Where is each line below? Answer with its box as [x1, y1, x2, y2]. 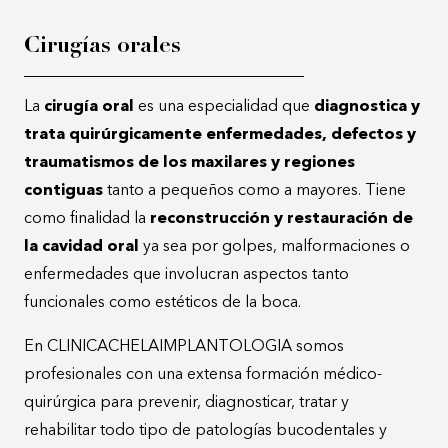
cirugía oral [40, 98, 134, 115]
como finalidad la [24, 210, 150, 227]
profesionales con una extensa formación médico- [24, 366, 382, 383]
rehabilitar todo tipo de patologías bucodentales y [24, 422, 387, 439]
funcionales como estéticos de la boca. [24, 294, 301, 311]
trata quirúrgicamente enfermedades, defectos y [24, 126, 416, 143]
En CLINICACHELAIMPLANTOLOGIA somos [24, 338, 344, 355]
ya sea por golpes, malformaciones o [139, 238, 410, 255]
